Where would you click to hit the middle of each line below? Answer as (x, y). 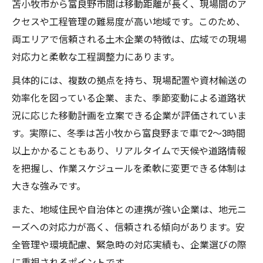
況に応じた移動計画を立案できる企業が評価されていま (129, 115)
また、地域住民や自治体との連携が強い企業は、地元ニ (129, 209)
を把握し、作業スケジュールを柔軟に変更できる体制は (129, 168)
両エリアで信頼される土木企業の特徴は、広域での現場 (129, 38)
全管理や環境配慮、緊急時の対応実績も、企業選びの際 (129, 244)
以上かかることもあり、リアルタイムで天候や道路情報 (129, 150)
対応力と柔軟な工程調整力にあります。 (96, 56)
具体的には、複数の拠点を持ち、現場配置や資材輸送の (129, 80)
